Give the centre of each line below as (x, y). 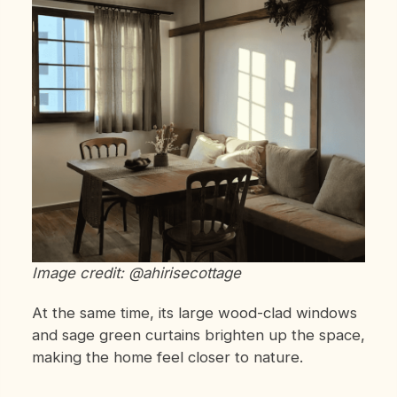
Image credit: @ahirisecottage (136, 273)
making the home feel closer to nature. (167, 358)
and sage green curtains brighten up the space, (198, 335)
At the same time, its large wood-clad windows (194, 313)
